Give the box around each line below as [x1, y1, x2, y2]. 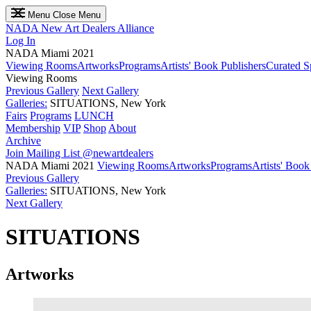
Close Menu [53, 10, 101, 20]
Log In [6, 35, 35, 47]
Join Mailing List [6, 147, 83, 159]
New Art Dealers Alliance [41, 22, 154, 34]
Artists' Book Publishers [160, 60, 266, 72]
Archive [6, 135, 41, 146]
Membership [6, 122, 60, 134]
